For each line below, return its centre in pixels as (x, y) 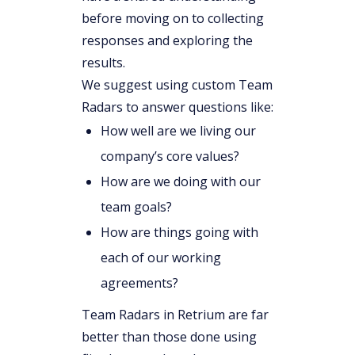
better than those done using (169, 336)
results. (103, 62)
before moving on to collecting (173, 18)
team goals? (136, 206)
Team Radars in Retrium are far (175, 314)
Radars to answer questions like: (177, 107)
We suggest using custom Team (177, 84)
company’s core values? (170, 156)
